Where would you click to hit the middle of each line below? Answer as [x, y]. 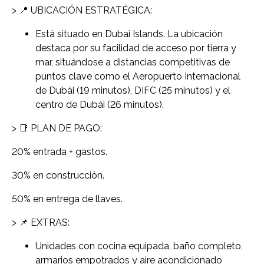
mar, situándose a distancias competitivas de [133, 62]
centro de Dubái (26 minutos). [100, 104]
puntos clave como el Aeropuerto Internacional [138, 76]
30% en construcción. [58, 175]
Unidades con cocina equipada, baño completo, [139, 246]
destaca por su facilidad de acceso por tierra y [136, 48]
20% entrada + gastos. [60, 151]
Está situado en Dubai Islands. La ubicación [129, 34]
